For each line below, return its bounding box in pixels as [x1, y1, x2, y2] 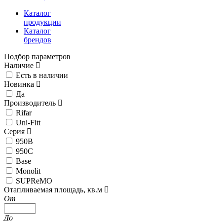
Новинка [4, 80, 36, 89]
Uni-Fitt [16, 118, 40, 127]
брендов [24, 36, 51, 44]
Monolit [16, 167, 40, 176]
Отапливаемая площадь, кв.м [4, 185, 104, 194]
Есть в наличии [16, 71, 68, 80]
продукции [24, 18, 61, 27]
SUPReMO [16, 177, 52, 185]
